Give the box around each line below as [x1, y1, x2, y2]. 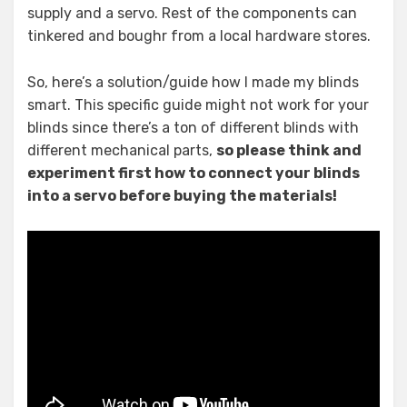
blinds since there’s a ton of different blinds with [27, 118, 359, 136]
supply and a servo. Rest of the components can [27, 4, 357, 22]
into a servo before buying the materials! [27, 186, 337, 204]
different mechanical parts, [27, 141, 216, 159]
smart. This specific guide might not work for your [27, 95, 369, 114]
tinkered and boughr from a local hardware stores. [27, 26, 371, 45]
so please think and [216, 141, 362, 159]
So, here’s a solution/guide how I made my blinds [27, 73, 359, 91]
